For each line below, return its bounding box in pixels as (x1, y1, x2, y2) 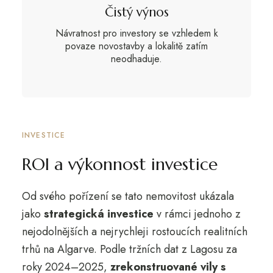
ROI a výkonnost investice (21, 153, 218, 175)
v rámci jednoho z (153, 205, 241, 222)
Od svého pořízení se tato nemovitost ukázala (21, 188, 234, 204)
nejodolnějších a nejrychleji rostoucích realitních (21, 223, 247, 239)
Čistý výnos (104, 4, 169, 21)
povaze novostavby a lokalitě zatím (65, 39, 208, 54)
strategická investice (43, 205, 154, 222)
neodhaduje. (111, 52, 162, 66)
